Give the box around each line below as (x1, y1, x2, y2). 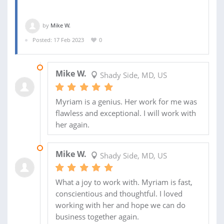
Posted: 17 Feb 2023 (32, 36, 84, 44)
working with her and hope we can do (55, 199, 185, 210)
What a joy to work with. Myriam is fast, (55, 176, 192, 187)
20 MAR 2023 (47, 63, 81, 71)
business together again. (55, 211, 139, 221)
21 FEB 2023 (47, 143, 78, 151)
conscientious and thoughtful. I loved (55, 188, 182, 198)
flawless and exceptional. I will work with (55, 107, 196, 118)
